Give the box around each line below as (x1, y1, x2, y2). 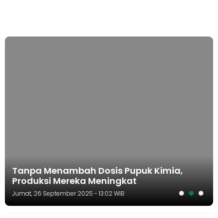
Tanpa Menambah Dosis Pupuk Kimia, (12, 164, 183, 177)
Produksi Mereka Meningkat (12, 175, 137, 187)
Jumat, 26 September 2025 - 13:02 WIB (12, 189, 125, 198)
